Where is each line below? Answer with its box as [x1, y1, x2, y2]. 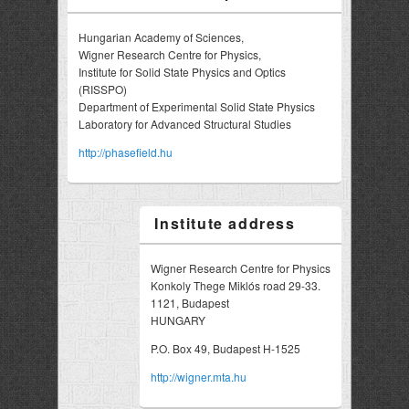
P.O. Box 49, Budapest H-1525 [151, 341, 301, 356]
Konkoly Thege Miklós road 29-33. [151, 278, 321, 293]
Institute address [154, 213, 296, 234]
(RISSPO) [78, 81, 127, 97]
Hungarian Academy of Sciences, [78, 29, 244, 45]
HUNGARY [151, 312, 206, 328]
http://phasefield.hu [78, 144, 173, 160]
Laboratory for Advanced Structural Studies [78, 116, 291, 131]
